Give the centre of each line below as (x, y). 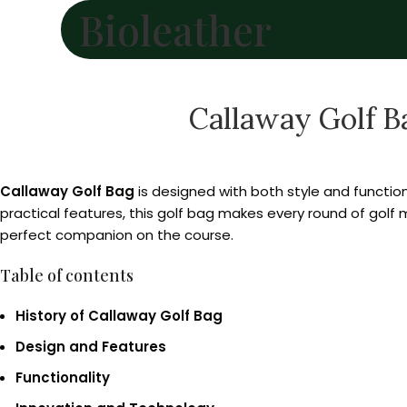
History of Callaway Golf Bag (119, 316)
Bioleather (176, 29)
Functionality (63, 377)
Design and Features (91, 347)
